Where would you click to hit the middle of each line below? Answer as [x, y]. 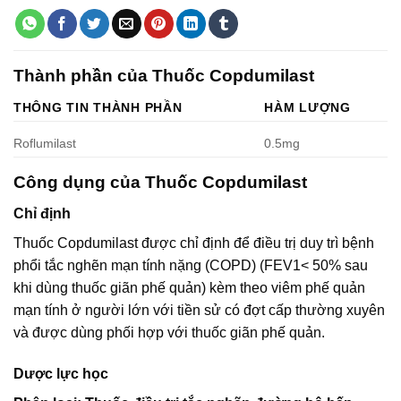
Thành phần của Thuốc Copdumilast [164, 75]
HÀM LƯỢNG [307, 108]
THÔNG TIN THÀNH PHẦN [98, 108]
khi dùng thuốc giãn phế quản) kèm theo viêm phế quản [189, 287]
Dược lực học [61, 373]
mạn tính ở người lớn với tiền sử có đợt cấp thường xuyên [199, 310]
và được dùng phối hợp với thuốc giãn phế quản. [169, 332]
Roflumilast [45, 143]
